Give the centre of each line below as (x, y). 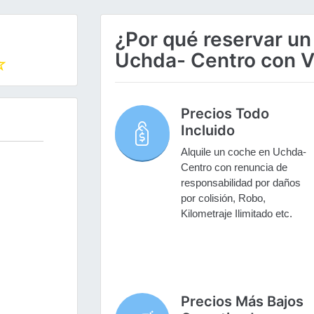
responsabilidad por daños (240, 183)
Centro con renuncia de (234, 168)
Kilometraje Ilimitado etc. (236, 214)
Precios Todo (225, 114)
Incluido (207, 131)
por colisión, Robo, (223, 198)
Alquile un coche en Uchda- (243, 152)
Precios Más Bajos (242, 302)
